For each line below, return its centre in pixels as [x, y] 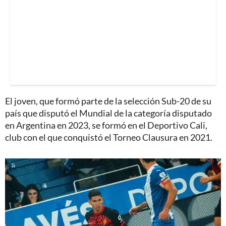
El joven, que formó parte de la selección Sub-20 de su [108, 101]
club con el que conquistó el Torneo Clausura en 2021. [109, 137]
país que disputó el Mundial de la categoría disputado [108, 113]
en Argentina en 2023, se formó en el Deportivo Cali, [106, 125]
